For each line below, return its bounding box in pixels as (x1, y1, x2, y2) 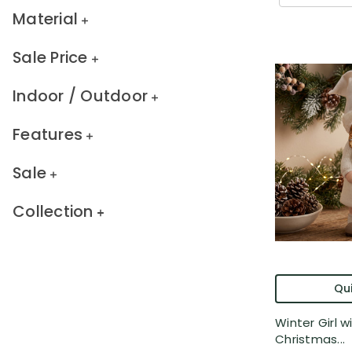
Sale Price (13, 46, 88, 69)
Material (13, 8, 78, 31)
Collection (13, 200, 93, 222)
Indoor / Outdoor (13, 84, 148, 107)
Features (13, 123, 82, 145)
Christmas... (275, 331, 345, 348)
